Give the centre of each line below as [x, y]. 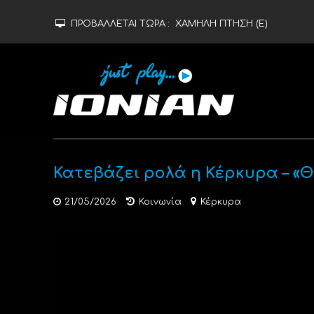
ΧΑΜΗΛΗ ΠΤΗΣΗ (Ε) [221, 24]
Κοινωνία [160, 202]
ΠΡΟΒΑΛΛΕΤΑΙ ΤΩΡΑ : [121, 24]
